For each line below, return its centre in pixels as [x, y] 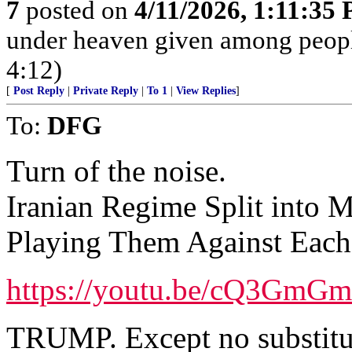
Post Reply [39, 91]
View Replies [206, 91]
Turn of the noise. [116, 171]
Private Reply [106, 91]
